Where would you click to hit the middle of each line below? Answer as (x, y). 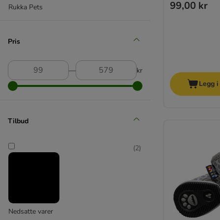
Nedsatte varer (31, 211)
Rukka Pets (26, 7)
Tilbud (18, 121)
